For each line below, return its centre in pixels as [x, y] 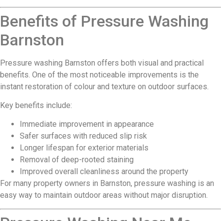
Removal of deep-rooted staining [77, 160]
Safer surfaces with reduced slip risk [83, 136]
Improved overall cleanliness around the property [104, 172]
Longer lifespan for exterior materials [84, 148]
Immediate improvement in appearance [87, 124]
